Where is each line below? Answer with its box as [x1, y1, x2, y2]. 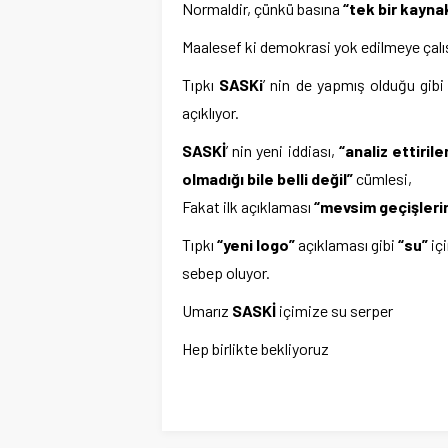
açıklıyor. [182, 103, 239, 122]
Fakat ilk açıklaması [182, 197, 311, 216]
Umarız [182, 301, 232, 320]
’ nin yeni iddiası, [226, 141, 339, 160]
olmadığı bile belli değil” [182, 169, 353, 188]
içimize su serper [276, 301, 393, 320]
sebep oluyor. [182, 263, 270, 282]
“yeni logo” [217, 235, 296, 254]
